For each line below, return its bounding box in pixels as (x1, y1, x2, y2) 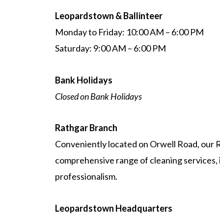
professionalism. (55, 171, 117, 182)
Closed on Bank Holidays (55, 90, 142, 102)
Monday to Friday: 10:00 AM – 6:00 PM (55, 27, 204, 37)
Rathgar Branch (55, 122, 117, 133)
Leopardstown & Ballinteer (55, 10, 163, 21)
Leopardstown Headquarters (55, 202, 172, 214)
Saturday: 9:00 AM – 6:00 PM (55, 43, 166, 54)
